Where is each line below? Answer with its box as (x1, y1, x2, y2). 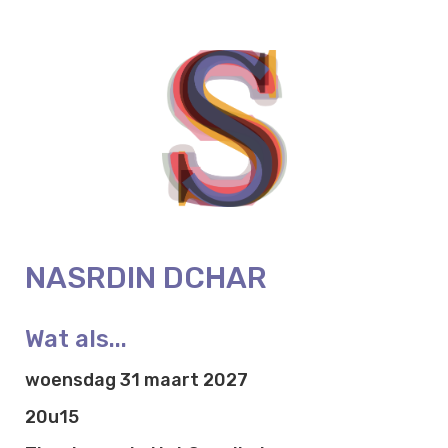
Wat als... (25, 324, 127, 353)
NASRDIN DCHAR (25, 259, 267, 296)
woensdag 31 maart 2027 (25, 368, 248, 391)
